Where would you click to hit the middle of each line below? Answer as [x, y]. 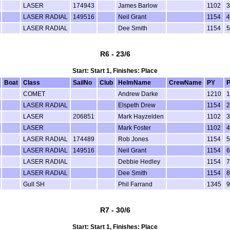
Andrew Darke [138, 94]
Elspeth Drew [137, 106]
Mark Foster [134, 128]
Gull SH [34, 185]
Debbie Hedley [139, 162]
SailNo [82, 83]
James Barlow [138, 6]
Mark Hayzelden [141, 117]
